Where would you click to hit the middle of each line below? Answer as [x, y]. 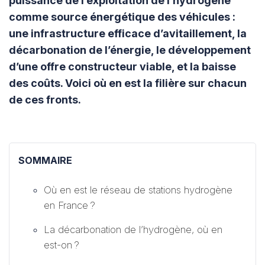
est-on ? [62, 245]
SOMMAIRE [45, 161]
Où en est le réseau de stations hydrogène [138, 190]
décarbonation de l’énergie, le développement [130, 50]
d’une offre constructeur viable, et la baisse [122, 67]
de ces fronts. [45, 100]
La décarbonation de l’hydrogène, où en [133, 230]
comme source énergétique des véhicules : [122, 17]
